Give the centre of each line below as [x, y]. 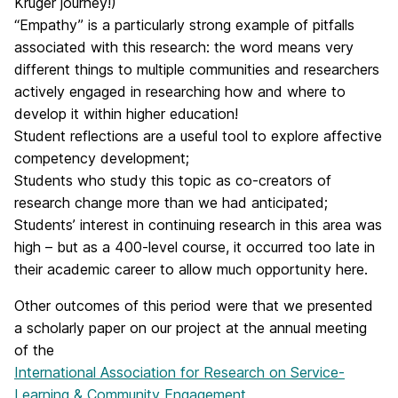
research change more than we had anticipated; [171, 203]
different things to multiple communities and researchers [197, 69]
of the [34, 350]
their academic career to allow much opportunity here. [191, 269]
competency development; [102, 158]
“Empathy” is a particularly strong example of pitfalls [184, 25]
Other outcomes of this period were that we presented [194, 306]
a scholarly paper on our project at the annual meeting [191, 328]
